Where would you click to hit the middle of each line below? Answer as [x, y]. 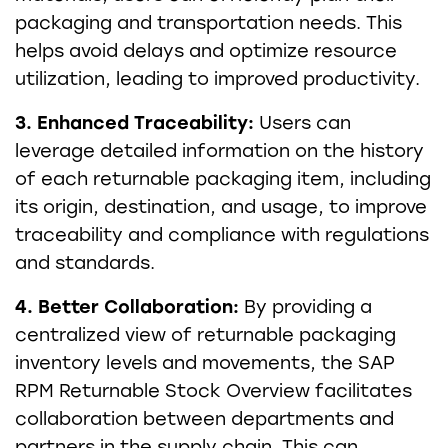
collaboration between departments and [204, 418]
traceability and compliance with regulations [222, 234]
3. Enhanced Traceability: [134, 122]
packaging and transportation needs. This [208, 22]
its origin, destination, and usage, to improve [221, 206]
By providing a [305, 306]
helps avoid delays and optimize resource [206, 50]
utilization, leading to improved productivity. [217, 78]
